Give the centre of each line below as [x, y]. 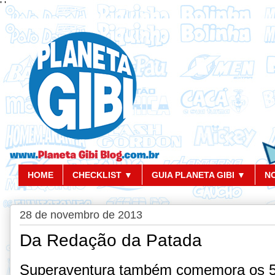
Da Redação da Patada [111, 240]
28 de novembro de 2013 [81, 215]
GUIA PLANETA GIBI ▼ [199, 175]
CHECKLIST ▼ [103, 175]
